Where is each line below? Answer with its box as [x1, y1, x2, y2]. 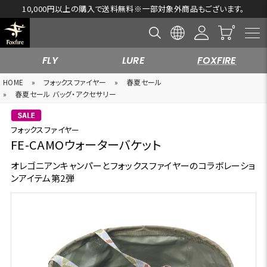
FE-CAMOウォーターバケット [10, 136, 162, 153]
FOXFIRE [197, 54, 237, 67]
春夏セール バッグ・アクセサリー [14, 89, 117, 99]
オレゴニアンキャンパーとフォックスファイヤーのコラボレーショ [10, 159, 256, 172]
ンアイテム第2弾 [10, 172, 75, 184]
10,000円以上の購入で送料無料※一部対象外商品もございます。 [22, 3, 245, 14]
